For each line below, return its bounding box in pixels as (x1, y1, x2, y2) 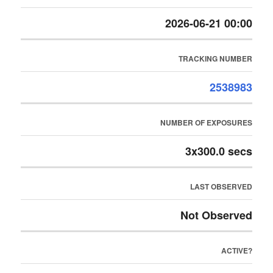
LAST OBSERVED (190, 181, 252, 192)
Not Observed (180, 207, 252, 223)
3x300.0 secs (185, 143, 252, 159)
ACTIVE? (221, 245, 252, 256)
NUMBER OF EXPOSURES (160, 117, 252, 128)
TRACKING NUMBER (178, 53, 252, 64)
